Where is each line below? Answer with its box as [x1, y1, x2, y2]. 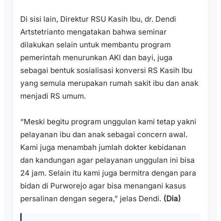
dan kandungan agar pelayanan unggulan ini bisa [20, 155, 195, 165]
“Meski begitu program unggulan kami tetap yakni [20, 117, 196, 127]
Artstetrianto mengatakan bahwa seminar [20, 27, 167, 37]
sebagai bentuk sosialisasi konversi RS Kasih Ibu [20, 66, 192, 75]
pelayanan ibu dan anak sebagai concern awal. [20, 130, 187, 140]
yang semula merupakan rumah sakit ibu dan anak [20, 78, 198, 88]
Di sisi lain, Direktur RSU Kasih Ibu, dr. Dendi [20, 14, 176, 24]
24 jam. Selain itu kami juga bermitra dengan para [20, 168, 196, 178]
